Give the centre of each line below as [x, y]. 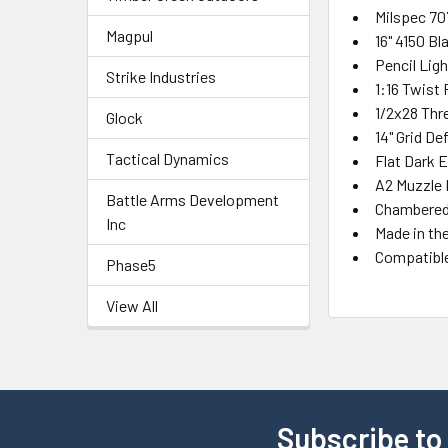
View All [132, 306]
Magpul [129, 36]
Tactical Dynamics [167, 159]
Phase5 [131, 265]
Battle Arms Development [192, 200]
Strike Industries [161, 77]
